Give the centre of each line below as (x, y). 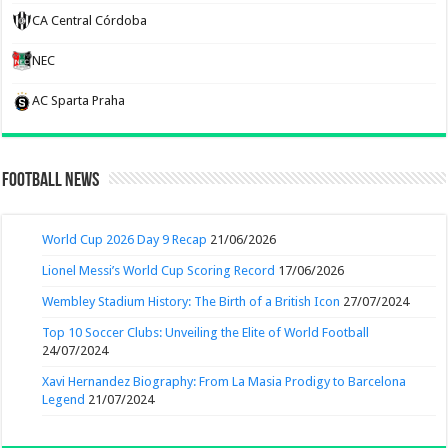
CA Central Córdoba (90, 20)
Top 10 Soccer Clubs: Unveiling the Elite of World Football (206, 332)
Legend (64, 399)
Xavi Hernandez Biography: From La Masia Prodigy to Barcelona (224, 381)
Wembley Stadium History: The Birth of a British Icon (191, 301)
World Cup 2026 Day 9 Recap (125, 239)
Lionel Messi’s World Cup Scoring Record (159, 270)
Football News (51, 180)
